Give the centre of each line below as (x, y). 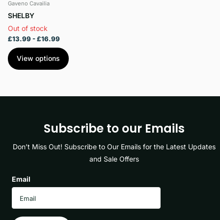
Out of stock (28, 28)
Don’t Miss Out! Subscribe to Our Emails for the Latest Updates (114, 146)
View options (38, 58)
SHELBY (21, 15)
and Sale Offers (114, 159)
